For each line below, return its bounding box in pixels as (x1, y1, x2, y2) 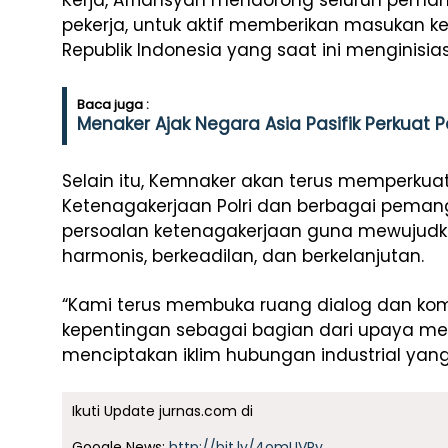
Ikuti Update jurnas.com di (72, 401, 253, 421)
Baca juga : (77, 95, 149, 114)
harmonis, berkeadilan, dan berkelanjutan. (62, 244, 424, 268)
